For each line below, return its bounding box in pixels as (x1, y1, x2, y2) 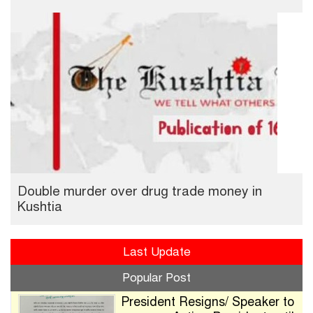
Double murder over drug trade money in (17, 183, 262, 200)
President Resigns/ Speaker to (120, 294, 294, 310)
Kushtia (17, 198, 62, 215)
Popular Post (122, 270, 191, 286)
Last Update (122, 245, 191, 260)
